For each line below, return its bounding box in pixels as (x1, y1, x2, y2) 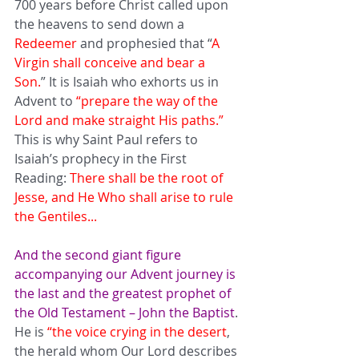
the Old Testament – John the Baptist (14, 303, 235, 321)
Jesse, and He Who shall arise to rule (14, 188, 236, 206)
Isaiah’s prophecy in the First (14, 149, 190, 167)
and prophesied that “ (77, 34, 212, 52)
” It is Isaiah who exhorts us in (41, 72, 222, 91)
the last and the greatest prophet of (14, 284, 234, 302)
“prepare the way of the (76, 91, 221, 110)
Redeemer (14, 34, 77, 52)
